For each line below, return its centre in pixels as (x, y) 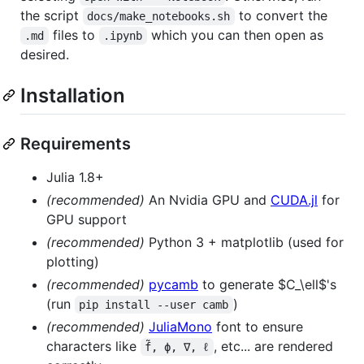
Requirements (76, 143)
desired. (45, 54)
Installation (73, 95)
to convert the (281, 15)
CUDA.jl (294, 199)
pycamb (173, 284)
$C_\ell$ (302, 284)
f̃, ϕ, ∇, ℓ (177, 347)
